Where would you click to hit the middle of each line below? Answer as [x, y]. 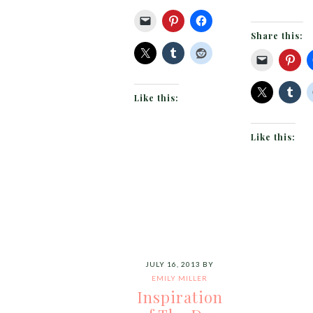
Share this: [277, 36]
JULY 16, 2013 [173, 264]
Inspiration [180, 297]
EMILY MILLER [180, 278]
